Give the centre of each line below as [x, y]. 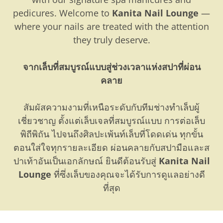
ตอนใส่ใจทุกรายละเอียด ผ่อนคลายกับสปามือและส [111, 148]
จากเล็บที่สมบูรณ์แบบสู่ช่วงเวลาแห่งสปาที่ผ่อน [111, 67]
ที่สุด [111, 188]
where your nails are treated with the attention [111, 27]
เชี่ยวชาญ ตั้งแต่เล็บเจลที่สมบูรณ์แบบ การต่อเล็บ [111, 121]
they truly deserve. [111, 40]
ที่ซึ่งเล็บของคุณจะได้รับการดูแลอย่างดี [128, 174]
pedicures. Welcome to [62, 13]
